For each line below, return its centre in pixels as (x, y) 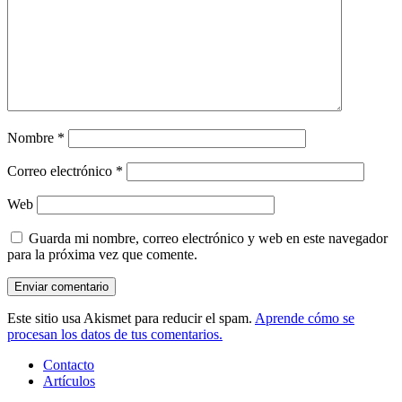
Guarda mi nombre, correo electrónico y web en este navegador (208, 239)
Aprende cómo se (305, 319)
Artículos (69, 381)
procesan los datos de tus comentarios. (115, 335)
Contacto (69, 365)
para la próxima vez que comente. (102, 255)
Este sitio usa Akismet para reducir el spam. (131, 319)
